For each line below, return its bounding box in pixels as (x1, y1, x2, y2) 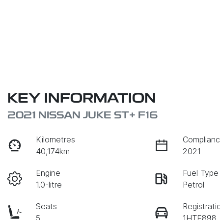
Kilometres (36, 135, 76, 145)
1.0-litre (36, 180, 62, 190)
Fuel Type (183, 168, 219, 178)
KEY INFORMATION (7, 92, 156, 107)
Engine (36, 168, 61, 178)
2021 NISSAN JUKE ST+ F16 (7, 111, 158, 121)
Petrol (183, 180, 205, 190)
